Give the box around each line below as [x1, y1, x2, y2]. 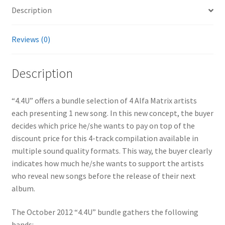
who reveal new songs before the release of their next [11, 170, 196, 181]
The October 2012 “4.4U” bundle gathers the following [11, 207, 198, 217]
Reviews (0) [11, 34, 50, 45]
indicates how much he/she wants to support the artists [11, 158, 204, 168]
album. [11, 183, 35, 193]
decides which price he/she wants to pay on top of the [11, 120, 195, 131]
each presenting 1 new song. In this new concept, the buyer [11, 107, 213, 118]
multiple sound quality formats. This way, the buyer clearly [11, 145, 212, 156]
